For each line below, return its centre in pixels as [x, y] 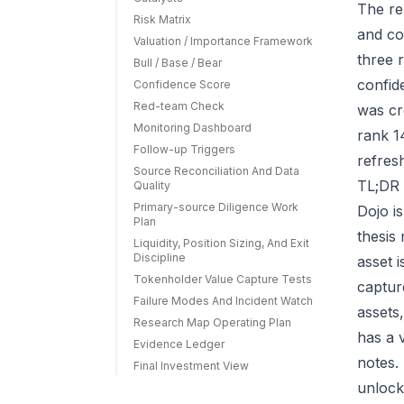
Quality [152, 185]
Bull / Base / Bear [178, 63]
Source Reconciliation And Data [216, 171]
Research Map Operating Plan [212, 322]
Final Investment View [191, 366]
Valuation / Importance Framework [223, 41]
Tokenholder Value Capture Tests [223, 279]
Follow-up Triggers [184, 149]
